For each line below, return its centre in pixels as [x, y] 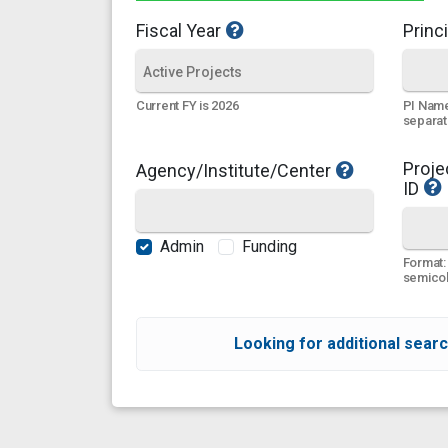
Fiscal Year [178, 30]
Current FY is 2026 [187, 106]
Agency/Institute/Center [233, 170]
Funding [269, 247]
